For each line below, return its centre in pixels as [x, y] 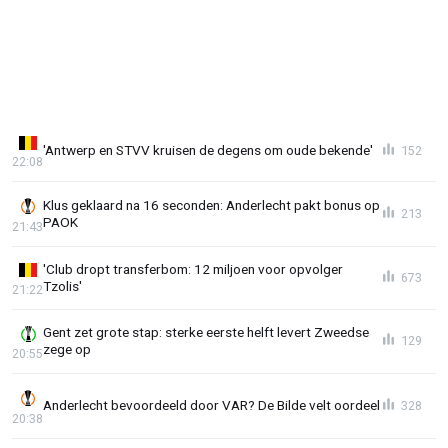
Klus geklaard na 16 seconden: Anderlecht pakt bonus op [211, 205]
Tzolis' [62, 285]
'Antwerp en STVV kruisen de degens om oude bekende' [208, 150]
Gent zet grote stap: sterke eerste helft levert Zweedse [206, 332]
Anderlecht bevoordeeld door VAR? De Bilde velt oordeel [211, 405]
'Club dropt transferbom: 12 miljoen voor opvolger [193, 268]
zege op [67, 349]
